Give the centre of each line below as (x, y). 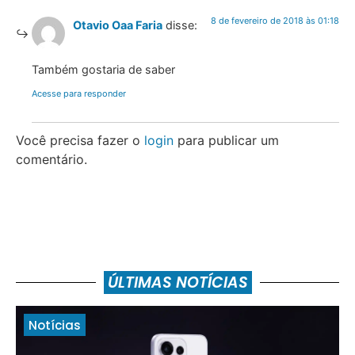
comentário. (52, 159)
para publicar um (226, 140)
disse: (181, 25)
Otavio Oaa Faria (118, 25)
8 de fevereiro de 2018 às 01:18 (275, 20)
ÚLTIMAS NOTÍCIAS (177, 282)
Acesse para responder (79, 93)
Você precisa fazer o (80, 140)
